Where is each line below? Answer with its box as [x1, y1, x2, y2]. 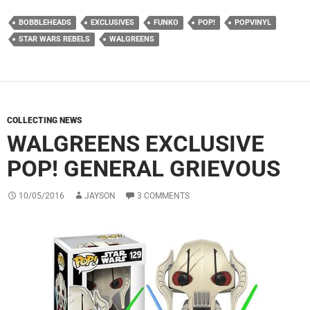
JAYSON [84, 191, 116, 201]
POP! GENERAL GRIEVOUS [7, 155, 280, 183]
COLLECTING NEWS [7, 116, 82, 126]
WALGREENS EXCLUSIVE [7, 130, 264, 158]
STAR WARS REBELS [19, 35, 90, 44]
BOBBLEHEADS [19, 18, 71, 28]
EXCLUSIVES [91, 18, 134, 28]
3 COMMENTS [137, 191, 190, 201]
